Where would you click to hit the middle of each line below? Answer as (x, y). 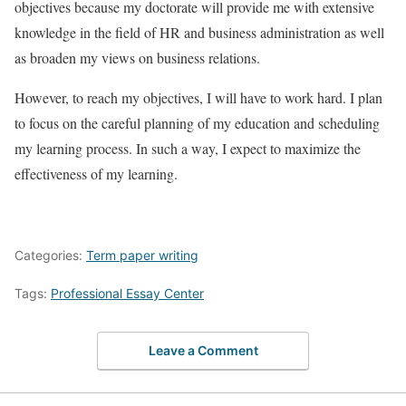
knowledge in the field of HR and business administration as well (199, 32)
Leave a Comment (203, 350)
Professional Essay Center (127, 293)
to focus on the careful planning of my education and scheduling (197, 123)
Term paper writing (142, 255)
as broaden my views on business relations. (137, 58)
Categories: (50, 255)
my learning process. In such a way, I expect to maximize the (188, 148)
